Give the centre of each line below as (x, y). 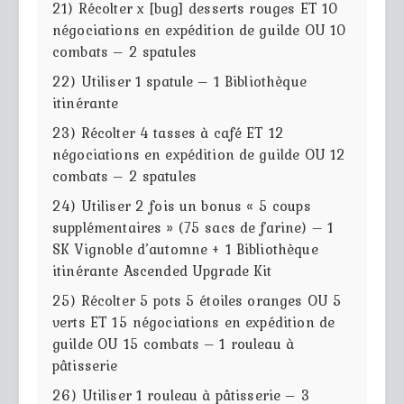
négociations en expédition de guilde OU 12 (199, 154)
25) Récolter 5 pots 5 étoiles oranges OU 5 (197, 300)
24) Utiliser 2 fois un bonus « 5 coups (182, 205)
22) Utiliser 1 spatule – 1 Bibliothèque (179, 81)
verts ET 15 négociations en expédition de (194, 321)
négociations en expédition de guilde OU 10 (200, 29)
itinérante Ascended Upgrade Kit (162, 270)
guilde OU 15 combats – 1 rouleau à (174, 343)
